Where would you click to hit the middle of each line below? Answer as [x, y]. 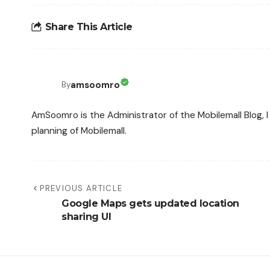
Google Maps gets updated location [150, 204]
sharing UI [86, 217]
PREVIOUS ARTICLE [81, 189]
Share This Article [89, 27]
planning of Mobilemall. [79, 131]
